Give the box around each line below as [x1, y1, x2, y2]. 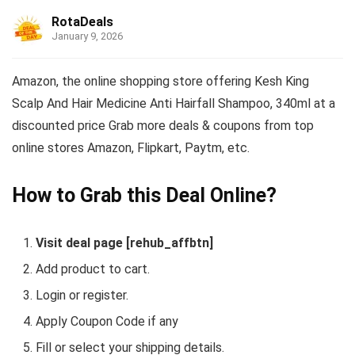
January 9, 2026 [52, 30, 123, 43]
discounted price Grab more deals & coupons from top [12, 118, 314, 134]
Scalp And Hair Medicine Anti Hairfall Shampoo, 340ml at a [12, 96, 335, 112]
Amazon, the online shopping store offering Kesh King [12, 74, 309, 90]
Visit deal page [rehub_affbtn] [36, 235, 213, 251]
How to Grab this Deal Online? [12, 184, 277, 208]
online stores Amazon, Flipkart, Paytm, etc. [12, 140, 250, 156]
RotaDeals [52, 14, 113, 30]
